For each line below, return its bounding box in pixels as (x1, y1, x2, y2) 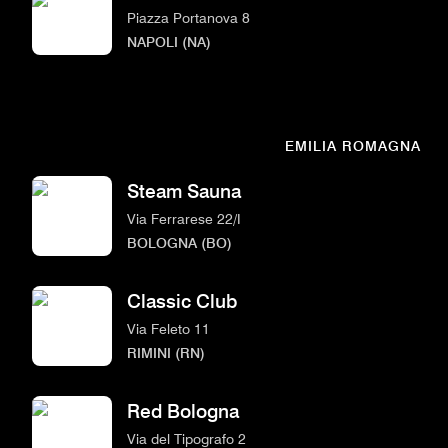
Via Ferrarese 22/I (127, 209, 241, 227)
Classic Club (127, 289, 237, 313)
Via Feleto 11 (127, 319, 210, 337)
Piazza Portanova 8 (127, 8, 250, 26)
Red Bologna (127, 399, 239, 423)
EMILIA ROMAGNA (285, 137, 421, 154)
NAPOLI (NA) (127, 32, 211, 50)
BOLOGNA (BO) (127, 233, 232, 251)
